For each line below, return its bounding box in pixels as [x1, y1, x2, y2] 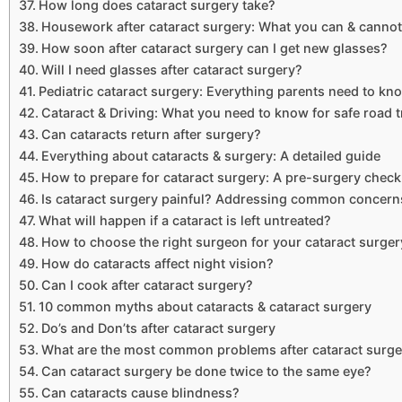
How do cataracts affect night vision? [40, 256, 274, 272]
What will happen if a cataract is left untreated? [38, 213, 331, 229]
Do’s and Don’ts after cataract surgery [40, 320, 275, 336]
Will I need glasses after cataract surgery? [40, 62, 302, 78]
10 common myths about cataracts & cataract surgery [38, 299, 371, 315]
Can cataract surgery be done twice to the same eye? [40, 363, 371, 380]
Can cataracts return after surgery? [40, 127, 261, 143]
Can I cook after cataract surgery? [40, 277, 253, 293]
